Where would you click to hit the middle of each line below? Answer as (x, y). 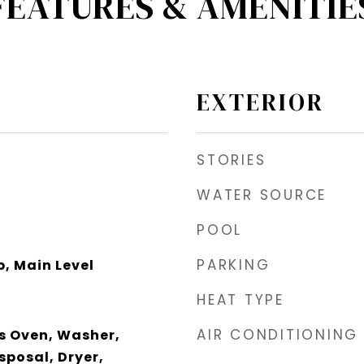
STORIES (232, 160)
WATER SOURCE (262, 195)
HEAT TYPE (240, 299)
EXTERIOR (260, 102)
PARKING (234, 264)
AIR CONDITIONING (277, 334)
